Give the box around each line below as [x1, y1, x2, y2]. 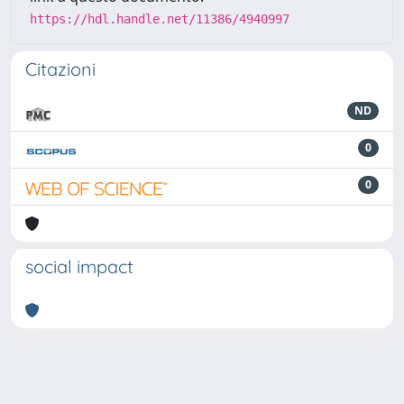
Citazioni [25, 58, 96, 80]
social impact [25, 255, 133, 278]
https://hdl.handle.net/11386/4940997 [30, 12, 289, 26]
